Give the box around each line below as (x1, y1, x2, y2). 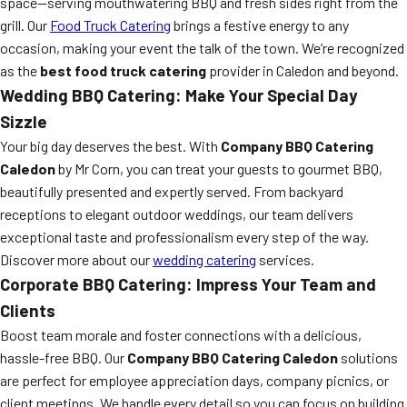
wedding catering (153, 251, 256, 268)
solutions (338, 349, 398, 366)
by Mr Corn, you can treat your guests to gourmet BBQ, (55, 160, 382, 177)
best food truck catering (40, 62, 206, 79)
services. (256, 251, 314, 268)
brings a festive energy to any (171, 16, 349, 34)
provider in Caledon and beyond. (206, 62, 399, 79)
